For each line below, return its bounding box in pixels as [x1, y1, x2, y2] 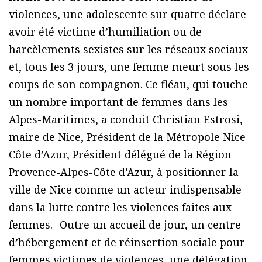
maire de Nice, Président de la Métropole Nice [9, 130, 246, 144]
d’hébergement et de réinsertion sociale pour [9, 235, 245, 250]
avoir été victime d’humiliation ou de [9, 25, 202, 39]
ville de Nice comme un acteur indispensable [9, 182, 242, 197]
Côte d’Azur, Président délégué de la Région [9, 147, 232, 162]
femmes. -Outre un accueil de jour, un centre [9, 218, 241, 232]
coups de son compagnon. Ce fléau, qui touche [9, 77, 248, 92]
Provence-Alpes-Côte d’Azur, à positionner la [9, 165, 239, 180]
